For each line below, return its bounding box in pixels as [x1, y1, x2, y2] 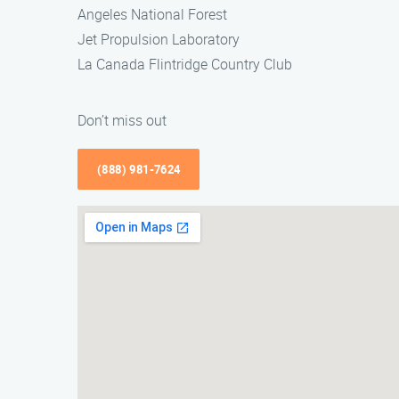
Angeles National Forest [77, 4, 227, 24]
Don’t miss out [77, 110, 167, 130]
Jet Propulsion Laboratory [77, 29, 240, 49]
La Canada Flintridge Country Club [77, 54, 292, 74]
